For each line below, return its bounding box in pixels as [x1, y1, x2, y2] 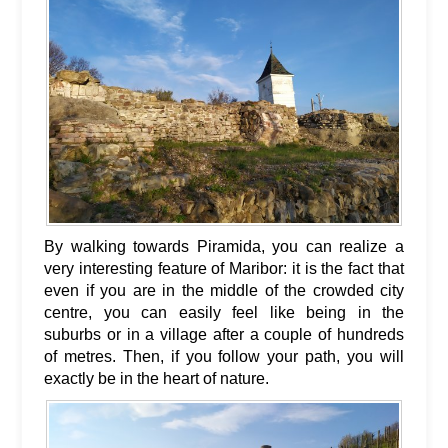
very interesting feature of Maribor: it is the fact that [44, 260, 404, 278]
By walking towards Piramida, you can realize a [44, 238, 404, 256]
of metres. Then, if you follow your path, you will [44, 348, 404, 366]
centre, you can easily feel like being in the [44, 304, 404, 322]
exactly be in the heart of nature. [44, 370, 269, 388]
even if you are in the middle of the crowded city [44, 282, 404, 300]
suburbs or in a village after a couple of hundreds [44, 326, 404, 344]
